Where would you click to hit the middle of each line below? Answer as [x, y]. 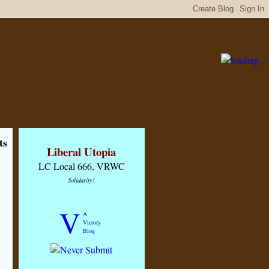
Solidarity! [81, 180]
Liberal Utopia [81, 151]
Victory [92, 222]
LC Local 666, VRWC [81, 166]
